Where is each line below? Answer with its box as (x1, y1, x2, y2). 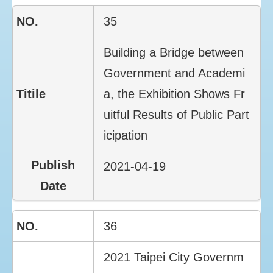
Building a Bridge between (104, 45, 244, 59)
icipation (104, 128, 148, 142)
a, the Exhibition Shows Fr (104, 87, 246, 101)
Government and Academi (104, 66, 246, 80)
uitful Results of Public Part (104, 107, 250, 121)
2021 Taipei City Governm (104, 250, 244, 264)
